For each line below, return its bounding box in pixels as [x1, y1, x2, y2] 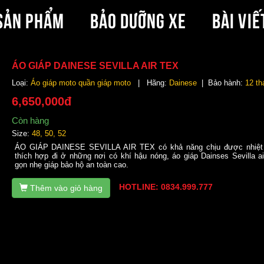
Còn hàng [11, 115, 49, 126]
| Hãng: [130, 78, 169, 87]
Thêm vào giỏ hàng [27, 183, 103, 193]
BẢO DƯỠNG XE [90, 6, 187, 32]
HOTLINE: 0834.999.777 [118, 182, 213, 192]
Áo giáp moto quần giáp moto [30, 78, 131, 87]
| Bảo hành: [196, 78, 245, 87]
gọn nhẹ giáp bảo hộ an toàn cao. [14, 160, 128, 169]
